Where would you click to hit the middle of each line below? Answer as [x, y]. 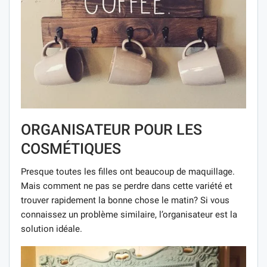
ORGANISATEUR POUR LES [111, 130]
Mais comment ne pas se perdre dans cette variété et [127, 186]
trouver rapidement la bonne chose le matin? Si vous [125, 201]
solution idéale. [52, 229]
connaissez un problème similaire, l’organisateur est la [129, 215]
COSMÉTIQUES [71, 149]
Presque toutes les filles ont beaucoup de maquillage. [128, 172]
